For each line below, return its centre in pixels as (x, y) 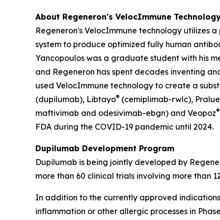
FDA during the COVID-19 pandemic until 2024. (124, 126)
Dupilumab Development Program (105, 148)
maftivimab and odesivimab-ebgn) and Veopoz (126, 113)
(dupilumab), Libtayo (76, 99)
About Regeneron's (75, 16)
